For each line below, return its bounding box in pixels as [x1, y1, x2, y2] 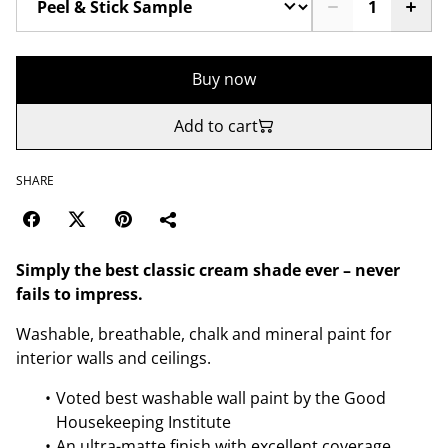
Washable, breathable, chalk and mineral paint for [16, 322, 392, 345]
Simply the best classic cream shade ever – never [16, 258, 400, 281]
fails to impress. [16, 282, 143, 305]
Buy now [192, 67, 256, 90]
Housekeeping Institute [56, 410, 231, 433]
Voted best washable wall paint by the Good [56, 386, 386, 409]
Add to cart [174, 114, 258, 137]
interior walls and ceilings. [16, 346, 211, 369]
